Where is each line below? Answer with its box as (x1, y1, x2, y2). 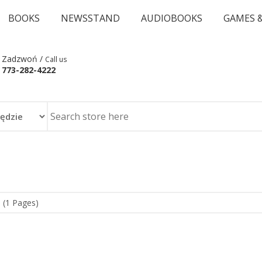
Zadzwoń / (2, 53, 45, 64)
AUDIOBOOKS (141, 12, 202, 25)
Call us (45, 54, 67, 64)
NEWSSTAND (61, 12, 120, 25)
